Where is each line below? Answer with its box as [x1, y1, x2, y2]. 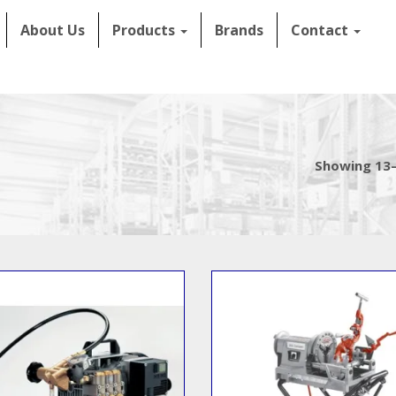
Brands [214, 20, 263, 40]
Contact [290, 20, 352, 40]
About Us [19, 20, 85, 40]
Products [111, 20, 179, 40]
